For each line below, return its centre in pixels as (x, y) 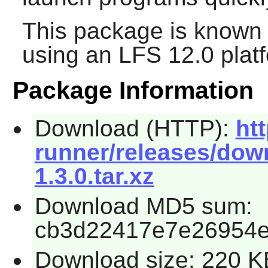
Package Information (133, 91)
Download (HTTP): (135, 129)
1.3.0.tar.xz (94, 176)
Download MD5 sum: (143, 206)
